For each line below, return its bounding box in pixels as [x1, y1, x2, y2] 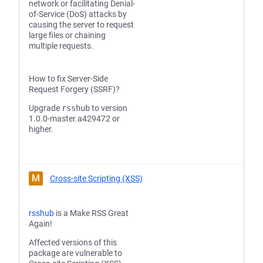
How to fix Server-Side [29, 74, 108, 83]
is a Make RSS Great [54, 208, 129, 218]
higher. [29, 124, 53, 134]
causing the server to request [29, 20, 134, 29]
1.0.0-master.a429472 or [29, 114, 120, 123]
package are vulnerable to [29, 248, 122, 258]
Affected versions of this [29, 238, 117, 247]
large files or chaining [29, 31, 106, 40]
